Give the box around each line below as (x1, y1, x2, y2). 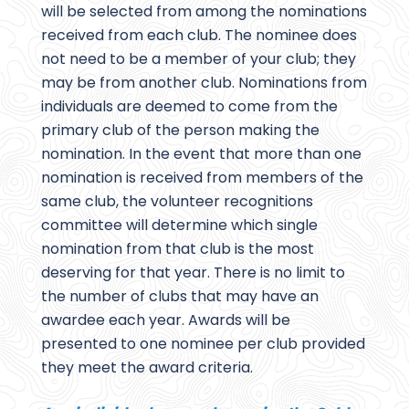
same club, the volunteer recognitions (41, 191, 313, 213)
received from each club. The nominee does (41, 25, 357, 47)
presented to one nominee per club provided (41, 333, 365, 355)
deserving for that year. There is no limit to (41, 262, 345, 284)
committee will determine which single (41, 215, 318, 236)
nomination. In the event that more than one (41, 143, 362, 165)
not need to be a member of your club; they (41, 48, 356, 70)
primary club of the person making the (41, 120, 320, 142)
